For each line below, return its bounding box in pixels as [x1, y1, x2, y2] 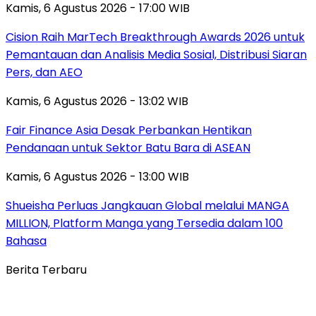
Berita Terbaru [6, 261, 87, 278]
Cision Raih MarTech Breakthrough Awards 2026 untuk [6, 28, 305, 45]
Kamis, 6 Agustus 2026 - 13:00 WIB [6, 168, 189, 185]
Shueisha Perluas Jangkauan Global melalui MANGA [6, 197, 289, 214]
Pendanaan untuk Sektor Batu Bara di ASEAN [6, 139, 250, 156]
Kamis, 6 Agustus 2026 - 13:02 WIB [6, 92, 188, 109]
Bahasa [6, 232, 47, 249]
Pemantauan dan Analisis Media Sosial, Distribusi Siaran [6, 46, 307, 63]
